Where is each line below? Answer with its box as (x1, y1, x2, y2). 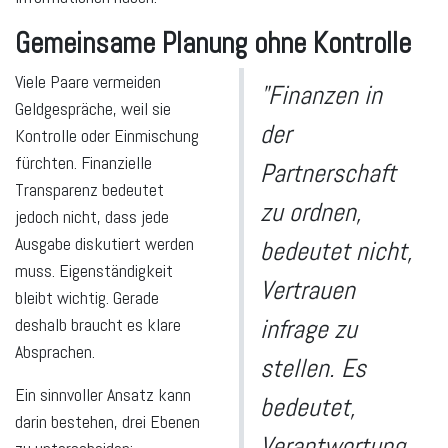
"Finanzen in (260, 78, 382, 112)
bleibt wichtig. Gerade (15, 285, 159, 309)
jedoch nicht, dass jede (15, 204, 169, 228)
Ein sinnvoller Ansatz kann (15, 382, 191, 406)
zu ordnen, (260, 195, 362, 229)
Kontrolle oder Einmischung (15, 123, 199, 147)
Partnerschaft (260, 156, 396, 190)
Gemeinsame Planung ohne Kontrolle (15, 24, 411, 61)
